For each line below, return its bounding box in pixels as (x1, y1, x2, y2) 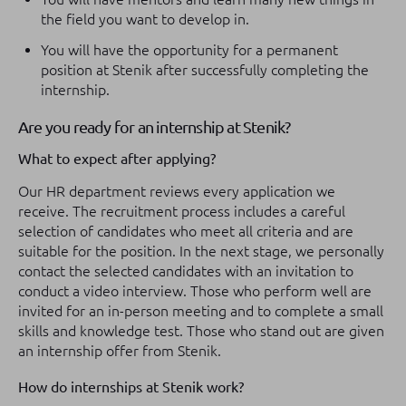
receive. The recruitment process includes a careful (18, 203, 345, 219)
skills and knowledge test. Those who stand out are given (18, 323, 384, 339)
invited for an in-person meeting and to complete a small (18, 303, 383, 319)
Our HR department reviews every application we (18, 183, 335, 199)
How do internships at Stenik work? (18, 379, 244, 395)
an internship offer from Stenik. (18, 343, 221, 359)
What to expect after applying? (18, 150, 216, 167)
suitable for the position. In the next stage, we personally (18, 243, 384, 259)
